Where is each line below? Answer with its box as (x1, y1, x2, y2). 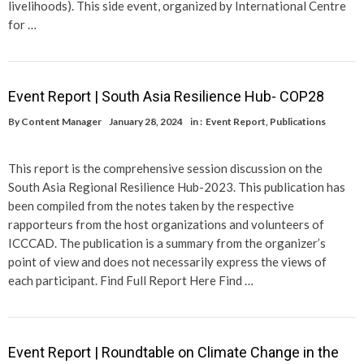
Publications (270, 115, 326, 128)
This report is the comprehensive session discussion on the (8, 160, 323, 175)
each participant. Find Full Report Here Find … (8, 272, 253, 288)
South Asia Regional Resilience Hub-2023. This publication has (8, 179, 345, 194)
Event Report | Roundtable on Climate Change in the (8, 343, 339, 361)
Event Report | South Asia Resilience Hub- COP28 (8, 87, 324, 105)
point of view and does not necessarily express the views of (8, 253, 327, 269)
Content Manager (21, 115, 102, 128)
